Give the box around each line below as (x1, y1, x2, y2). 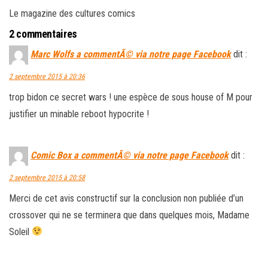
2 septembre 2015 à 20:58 (9, 173, 85, 182)
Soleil (9, 226, 32, 237)
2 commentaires (9, 27, 77, 40)
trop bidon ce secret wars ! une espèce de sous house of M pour (9, 91, 252, 103)
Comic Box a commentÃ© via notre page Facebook (31, 149, 229, 161)
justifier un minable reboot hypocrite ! (9, 108, 149, 120)
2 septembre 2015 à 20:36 (9, 72, 85, 81)
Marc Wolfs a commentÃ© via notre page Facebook (31, 48, 231, 60)
